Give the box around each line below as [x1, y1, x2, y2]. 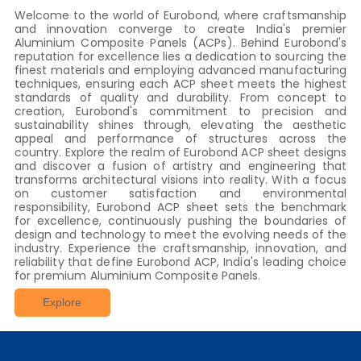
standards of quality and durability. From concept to [14, 89, 347, 106]
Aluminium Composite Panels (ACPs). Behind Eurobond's [14, 35, 347, 51]
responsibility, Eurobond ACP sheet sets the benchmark [14, 199, 347, 215]
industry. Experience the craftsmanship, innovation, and [14, 240, 347, 256]
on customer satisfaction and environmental [14, 185, 347, 201]
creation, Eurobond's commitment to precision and [14, 103, 347, 119]
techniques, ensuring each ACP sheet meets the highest [14, 76, 347, 92]
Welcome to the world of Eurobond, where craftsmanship [14, 7, 347, 23]
